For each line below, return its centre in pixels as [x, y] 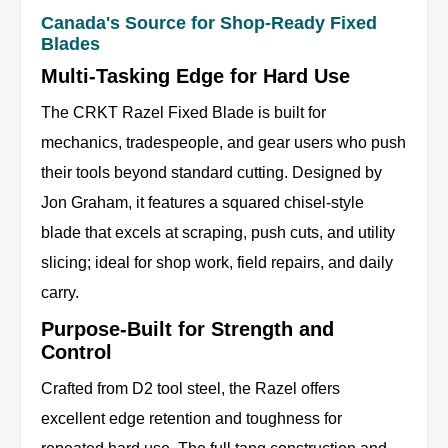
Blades [70, 44]
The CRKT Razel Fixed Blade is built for [183, 113]
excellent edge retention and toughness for [191, 419]
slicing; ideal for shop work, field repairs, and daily [217, 263]
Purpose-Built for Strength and [187, 329]
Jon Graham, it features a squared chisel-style [202, 203]
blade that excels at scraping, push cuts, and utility [218, 233]
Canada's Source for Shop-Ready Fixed [209, 23]
